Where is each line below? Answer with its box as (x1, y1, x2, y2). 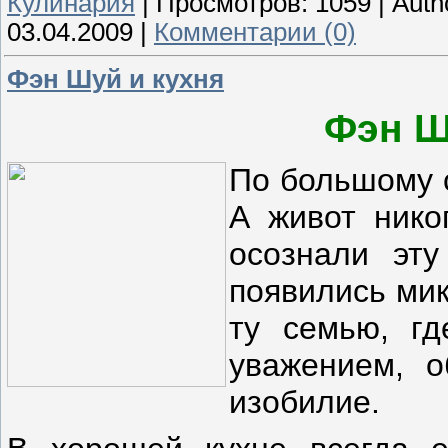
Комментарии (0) (154, 17, 356, 46)
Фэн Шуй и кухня (7, 65, 224, 94)
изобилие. (229, 383, 380, 420)
